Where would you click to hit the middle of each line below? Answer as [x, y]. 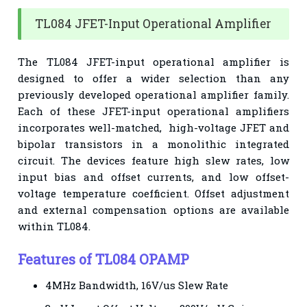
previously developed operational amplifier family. [153, 94]
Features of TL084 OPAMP [104, 259]
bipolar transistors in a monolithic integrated [153, 144]
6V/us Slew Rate [187, 285]
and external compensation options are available [153, 209]
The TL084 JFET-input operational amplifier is [153, 61]
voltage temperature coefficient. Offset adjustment [153, 193]
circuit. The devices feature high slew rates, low [153, 160]
